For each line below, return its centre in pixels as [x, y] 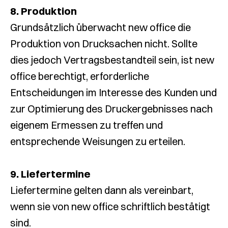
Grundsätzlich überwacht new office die [101, 27]
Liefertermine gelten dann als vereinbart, [102, 190]
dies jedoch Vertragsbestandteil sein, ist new [112, 60]
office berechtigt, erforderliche [80, 76]
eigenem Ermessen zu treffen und [87, 125]
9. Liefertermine [50, 174]
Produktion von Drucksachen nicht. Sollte [104, 44]
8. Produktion [44, 11]
